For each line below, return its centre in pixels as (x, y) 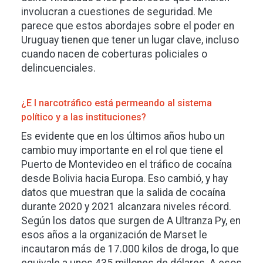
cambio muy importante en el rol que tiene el (122, 150)
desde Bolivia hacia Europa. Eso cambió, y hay (124, 178)
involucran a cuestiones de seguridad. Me (117, 11)
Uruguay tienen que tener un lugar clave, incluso (130, 40)
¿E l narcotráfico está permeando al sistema (117, 103)
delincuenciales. (60, 68)
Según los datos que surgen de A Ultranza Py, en (131, 220)
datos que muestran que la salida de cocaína (123, 192)
